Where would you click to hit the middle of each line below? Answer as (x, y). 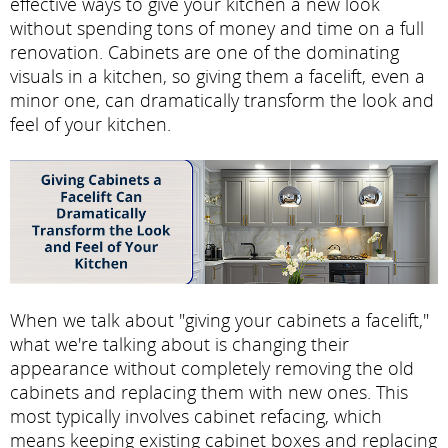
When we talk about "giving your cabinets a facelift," (219, 319)
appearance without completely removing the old (212, 367)
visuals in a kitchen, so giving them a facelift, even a (217, 76)
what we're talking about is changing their (179, 343)
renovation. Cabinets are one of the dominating (204, 52)
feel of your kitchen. (90, 124)
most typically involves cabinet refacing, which (196, 415)
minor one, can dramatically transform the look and (222, 100)
